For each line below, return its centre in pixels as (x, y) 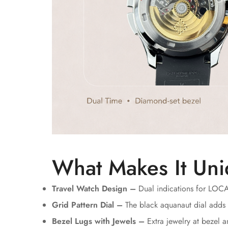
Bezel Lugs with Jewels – (98, 221)
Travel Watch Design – (94, 189)
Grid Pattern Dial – (87, 205)
